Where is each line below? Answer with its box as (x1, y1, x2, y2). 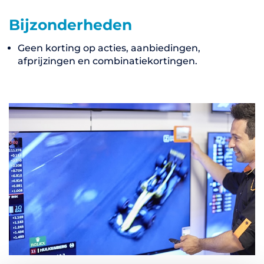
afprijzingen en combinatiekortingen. (18, 55, 197, 67)
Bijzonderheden (9, 15, 132, 34)
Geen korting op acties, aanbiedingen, (18, 42, 200, 54)
